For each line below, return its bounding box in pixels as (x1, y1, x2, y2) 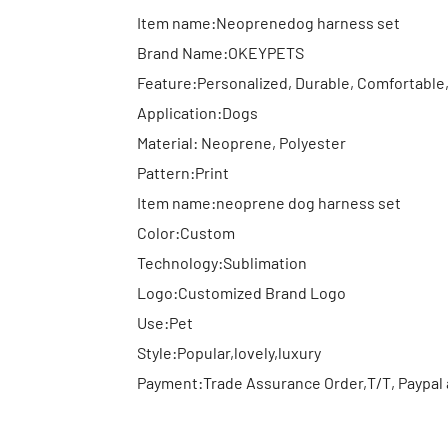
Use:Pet (137, 312, 193, 332)
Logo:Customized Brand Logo (137, 282, 346, 302)
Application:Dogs (137, 102, 258, 122)
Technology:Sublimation (137, 252, 307, 272)
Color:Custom (137, 222, 235, 242)
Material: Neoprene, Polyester (137, 132, 346, 152)
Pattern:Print (137, 162, 229, 182)
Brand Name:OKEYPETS (137, 42, 304, 62)
